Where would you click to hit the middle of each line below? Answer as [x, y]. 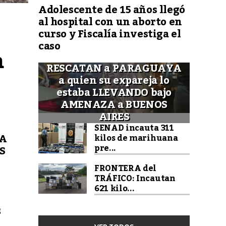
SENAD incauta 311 [134, 128]
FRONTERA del [126, 168]
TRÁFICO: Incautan [135, 178]
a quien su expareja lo [114, 80]
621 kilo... [115, 188]
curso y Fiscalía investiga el [110, 34]
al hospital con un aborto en [110, 22]
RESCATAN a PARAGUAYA [114, 68]
